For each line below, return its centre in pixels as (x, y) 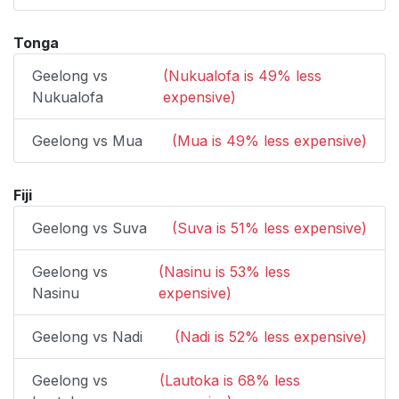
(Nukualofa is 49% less (242, 76)
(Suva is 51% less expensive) (269, 228)
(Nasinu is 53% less (225, 272)
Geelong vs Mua (87, 141)
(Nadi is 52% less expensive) (271, 337)
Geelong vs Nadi (87, 337)
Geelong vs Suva (90, 228)
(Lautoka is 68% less (230, 380)
